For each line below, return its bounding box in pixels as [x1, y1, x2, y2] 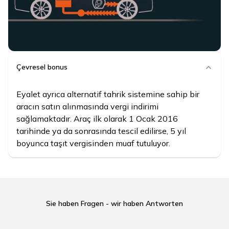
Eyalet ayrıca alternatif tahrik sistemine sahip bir [16, 88, 199, 99]
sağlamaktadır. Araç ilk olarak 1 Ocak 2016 [16, 113, 178, 124]
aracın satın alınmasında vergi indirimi [16, 101, 158, 111]
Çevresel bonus [16, 62, 67, 72]
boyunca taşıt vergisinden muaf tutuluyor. [16, 138, 170, 148]
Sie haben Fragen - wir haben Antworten [46, 198, 183, 208]
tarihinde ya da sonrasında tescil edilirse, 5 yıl [16, 125, 186, 136]
